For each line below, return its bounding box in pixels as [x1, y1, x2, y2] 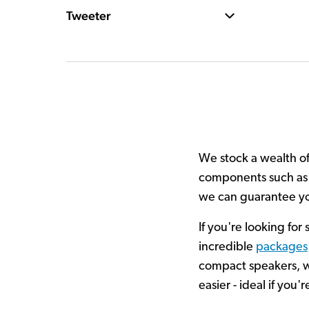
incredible [199, 241, 256, 254]
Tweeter [66, 8, 111, 23]
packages [256, 241, 308, 254]
